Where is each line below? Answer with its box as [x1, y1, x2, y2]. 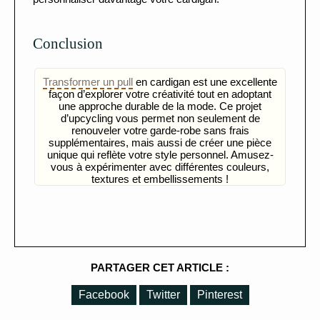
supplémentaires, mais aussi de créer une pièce [49, 136, 271, 149]
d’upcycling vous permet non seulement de [60, 112, 260, 125]
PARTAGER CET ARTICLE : [91, 261, 229, 274]
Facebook [78, 289, 129, 301]
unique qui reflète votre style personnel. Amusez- [46, 149, 274, 161]
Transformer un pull [43, 76, 133, 89]
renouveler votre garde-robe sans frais [71, 124, 249, 137]
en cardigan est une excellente [133, 76, 277, 89]
